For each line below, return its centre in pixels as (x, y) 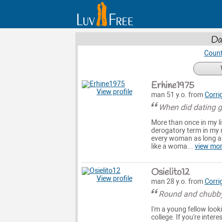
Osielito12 (170, 172)
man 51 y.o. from (178, 95)
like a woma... (173, 147)
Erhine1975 (172, 85)
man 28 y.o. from (178, 181)
